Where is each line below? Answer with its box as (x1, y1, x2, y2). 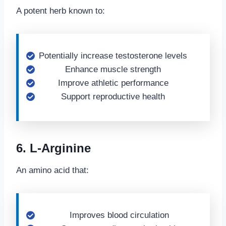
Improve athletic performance (58, 78, 168, 88)
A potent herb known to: (16, 6, 105, 16)
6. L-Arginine (16, 141, 91, 155)
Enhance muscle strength (65, 65, 161, 74)
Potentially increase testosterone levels (39, 51, 187, 61)
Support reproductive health (61, 92, 165, 101)
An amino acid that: (16, 165, 89, 175)
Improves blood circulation (70, 210, 169, 220)
